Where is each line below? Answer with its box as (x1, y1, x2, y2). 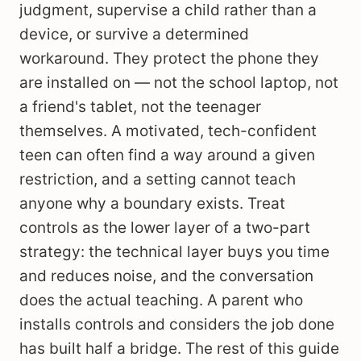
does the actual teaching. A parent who (19, 291, 303, 309)
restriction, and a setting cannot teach (19, 170, 296, 189)
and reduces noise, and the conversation (19, 267, 313, 285)
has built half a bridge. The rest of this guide (19, 339, 339, 358)
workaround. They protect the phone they (19, 49, 319, 68)
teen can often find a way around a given (19, 146, 315, 164)
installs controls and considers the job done (19, 315, 334, 334)
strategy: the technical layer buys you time (19, 243, 330, 261)
